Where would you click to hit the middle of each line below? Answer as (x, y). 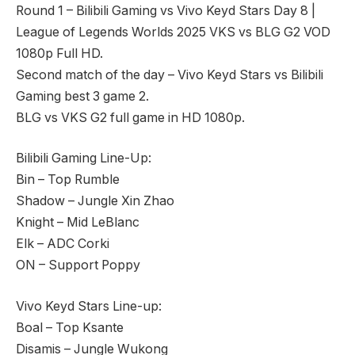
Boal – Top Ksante (70, 327)
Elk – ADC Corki (63, 244)
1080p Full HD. (59, 53)
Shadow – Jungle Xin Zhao (95, 201)
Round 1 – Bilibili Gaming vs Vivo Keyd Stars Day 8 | (166, 10)
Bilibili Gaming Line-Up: (84, 158)
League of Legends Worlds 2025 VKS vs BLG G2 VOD (173, 32)
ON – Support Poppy (78, 265)
